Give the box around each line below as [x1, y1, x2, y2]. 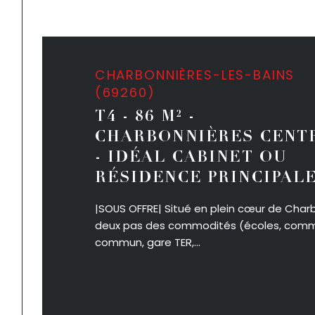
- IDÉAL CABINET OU [94, 150, 288, 166]
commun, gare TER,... [94, 234, 200, 250]
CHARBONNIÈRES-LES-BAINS [94, 65, 107, 84]
